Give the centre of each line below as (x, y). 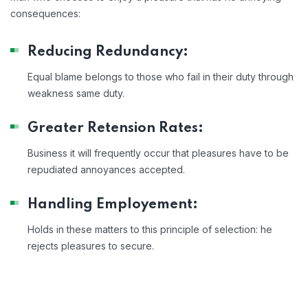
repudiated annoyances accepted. (106, 169)
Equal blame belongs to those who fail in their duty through (161, 76)
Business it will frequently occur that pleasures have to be (158, 153)
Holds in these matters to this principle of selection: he (150, 229)
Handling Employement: (113, 205)
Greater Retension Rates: (115, 128)
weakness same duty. (76, 93)
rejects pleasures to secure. (91, 245)
